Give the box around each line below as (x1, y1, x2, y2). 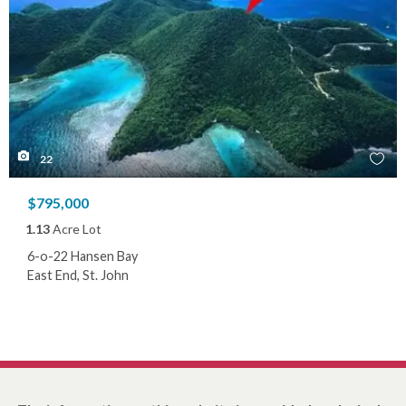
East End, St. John (27, 267, 129, 284)
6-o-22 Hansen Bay (27, 248, 138, 265)
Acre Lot (50, 221, 101, 237)
